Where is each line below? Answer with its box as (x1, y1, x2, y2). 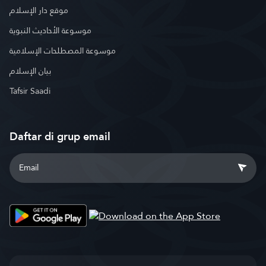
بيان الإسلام (9, 63, 51, 78)
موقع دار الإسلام (9, 2, 68, 18)
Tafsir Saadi (9, 83, 50, 99)
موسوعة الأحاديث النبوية (9, 23, 91, 38)
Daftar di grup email (9, 126, 110, 146)
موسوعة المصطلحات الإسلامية (9, 43, 116, 58)
